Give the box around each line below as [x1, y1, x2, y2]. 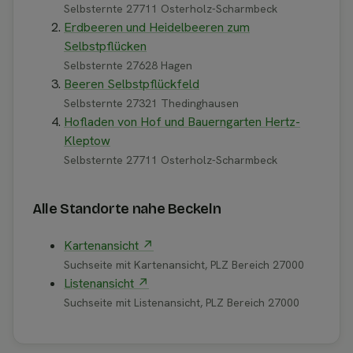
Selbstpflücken [64, 38, 147, 55]
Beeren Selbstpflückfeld [64, 76, 199, 93]
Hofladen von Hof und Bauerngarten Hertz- [64, 113, 300, 131]
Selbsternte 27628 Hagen [64, 58, 192, 73]
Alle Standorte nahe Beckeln [32, 200, 221, 218]
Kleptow [64, 132, 110, 150]
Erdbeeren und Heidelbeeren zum [64, 19, 250, 36]
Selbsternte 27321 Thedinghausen [64, 96, 239, 111]
